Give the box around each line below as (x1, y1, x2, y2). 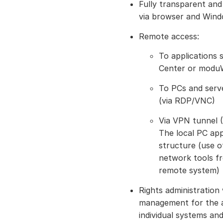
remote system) (159, 165, 220, 175)
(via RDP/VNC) (159, 96, 215, 106)
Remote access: (139, 31, 199, 41)
